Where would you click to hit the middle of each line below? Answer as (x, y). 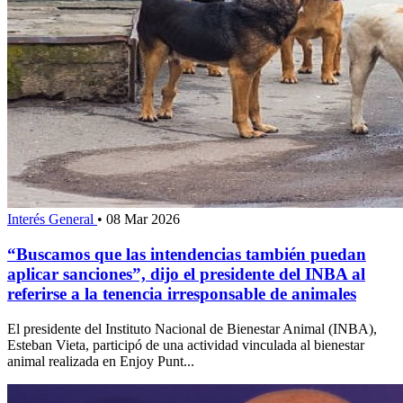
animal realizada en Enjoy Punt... (101, 361)
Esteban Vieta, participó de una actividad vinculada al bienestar (186, 345)
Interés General (52, 219)
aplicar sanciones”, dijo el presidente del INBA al (186, 273)
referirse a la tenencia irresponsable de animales (182, 293)
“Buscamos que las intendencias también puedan (187, 254)
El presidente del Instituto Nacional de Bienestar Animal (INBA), (192, 328)
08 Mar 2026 (143, 219)
